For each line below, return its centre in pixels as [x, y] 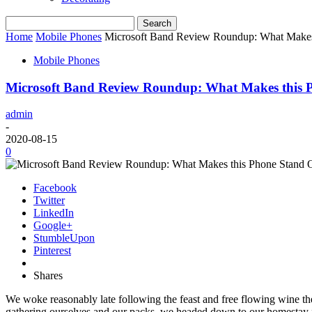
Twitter [49, 201]
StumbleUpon [64, 238]
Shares [48, 276]
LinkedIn [54, 213]
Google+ [53, 226]
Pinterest [52, 251]
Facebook [55, 188]
